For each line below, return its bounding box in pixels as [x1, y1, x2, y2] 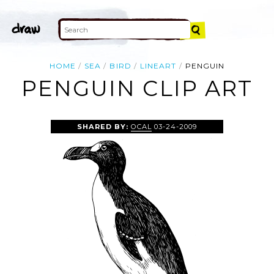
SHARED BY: [76, 122, 131, 131]
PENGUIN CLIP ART [21, 75, 253, 102]
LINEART [139, 61, 177, 70]
